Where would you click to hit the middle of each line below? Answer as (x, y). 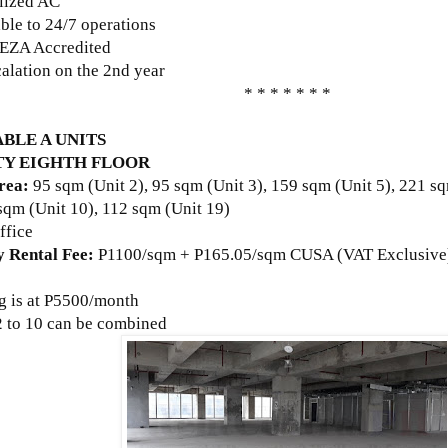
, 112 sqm (129, 208)
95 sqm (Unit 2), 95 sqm (118, 185)
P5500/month (91, 300)
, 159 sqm (299, 185)
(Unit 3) (235, 185)
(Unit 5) (363, 185)
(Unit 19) (197, 208)
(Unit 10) (61, 208)
